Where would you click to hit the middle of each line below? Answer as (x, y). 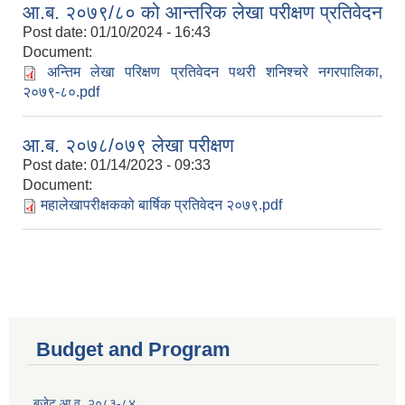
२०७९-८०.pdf (61, 92)
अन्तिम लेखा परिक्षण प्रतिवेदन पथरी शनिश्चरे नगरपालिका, (215, 72)
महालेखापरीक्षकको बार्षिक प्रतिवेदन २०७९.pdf (161, 205)
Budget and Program (133, 350)
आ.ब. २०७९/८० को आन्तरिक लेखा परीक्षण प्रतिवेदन (202, 13)
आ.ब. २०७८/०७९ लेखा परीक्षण (128, 146)
